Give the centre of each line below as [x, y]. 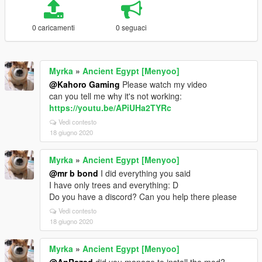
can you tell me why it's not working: [116, 96]
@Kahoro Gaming [85, 84]
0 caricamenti [53, 27]
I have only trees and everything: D [114, 185]
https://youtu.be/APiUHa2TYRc [110, 108]
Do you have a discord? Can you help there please [143, 196]
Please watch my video [163, 84]
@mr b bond [74, 173]
